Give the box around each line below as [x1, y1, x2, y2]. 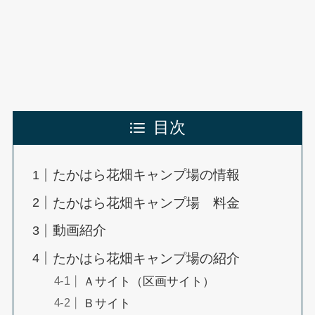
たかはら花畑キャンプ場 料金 [53, 195, 240, 210]
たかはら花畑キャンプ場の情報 [53, 167, 240, 183]
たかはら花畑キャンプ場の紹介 [53, 250, 240, 266]
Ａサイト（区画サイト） [82, 274, 214, 288]
